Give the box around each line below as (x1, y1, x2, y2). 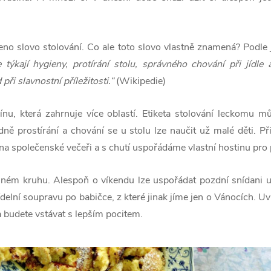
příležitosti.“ (60, 74, 114, 88)
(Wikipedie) (113, 74, 166, 88)
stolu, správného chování (109, 57, 225, 71)
